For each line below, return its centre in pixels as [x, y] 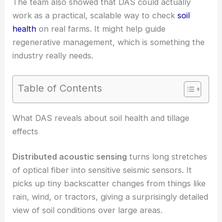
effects [26, 170]
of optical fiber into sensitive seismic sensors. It [102, 209]
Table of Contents [60, 88]
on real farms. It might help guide [101, 29]
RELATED [31, 118]
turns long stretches [167, 195]
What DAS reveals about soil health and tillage [101, 157]
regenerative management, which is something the [109, 42]
